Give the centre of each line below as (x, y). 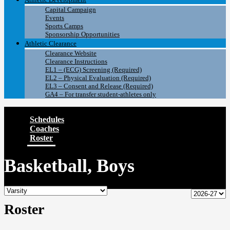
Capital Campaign (71, 10)
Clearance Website (71, 53)
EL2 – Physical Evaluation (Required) (98, 78)
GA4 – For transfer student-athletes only (101, 94)
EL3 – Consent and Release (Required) (99, 86)
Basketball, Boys (69, 166)
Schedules (47, 120)
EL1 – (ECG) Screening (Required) (93, 70)
